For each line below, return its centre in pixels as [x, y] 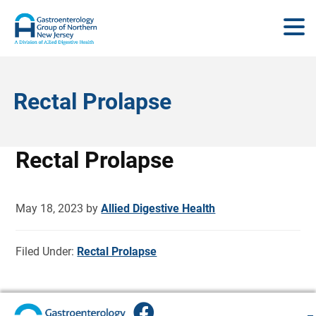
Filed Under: [47, 251]
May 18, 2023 [50, 208]
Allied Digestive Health [158, 208]
